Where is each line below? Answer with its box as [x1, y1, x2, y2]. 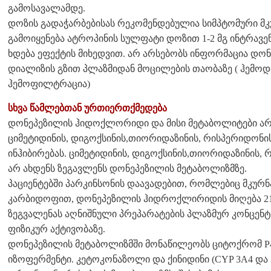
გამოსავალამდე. [8, 2, 85, 13]
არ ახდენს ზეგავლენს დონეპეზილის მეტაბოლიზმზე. [8, 163, 247, 174]
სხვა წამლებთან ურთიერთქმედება [8, 102, 167, 113]
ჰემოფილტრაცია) [8, 78, 90, 89]
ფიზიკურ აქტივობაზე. [8, 223, 105, 234]
